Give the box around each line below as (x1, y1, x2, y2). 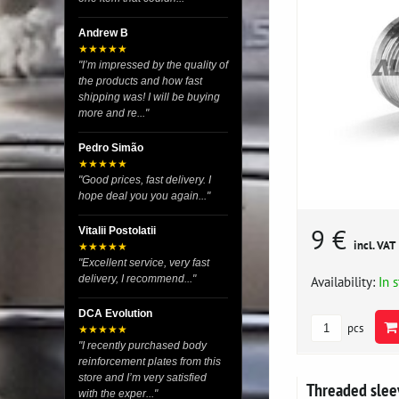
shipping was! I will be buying (78, 91, 220, 103)
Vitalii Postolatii (78, 224, 156, 237)
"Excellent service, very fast (78, 256, 209, 269)
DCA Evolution (78, 307, 152, 320)
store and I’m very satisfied (78, 371, 207, 384)
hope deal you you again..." (78, 190, 210, 202)
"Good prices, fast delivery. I (78, 174, 211, 186)
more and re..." (78, 107, 149, 119)
